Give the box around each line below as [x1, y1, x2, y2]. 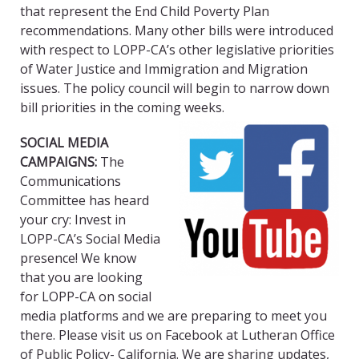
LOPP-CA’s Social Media [20, 230, 160, 248]
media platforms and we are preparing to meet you [20, 307, 327, 325]
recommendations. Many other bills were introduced [20, 22, 333, 40]
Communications [20, 172, 121, 191]
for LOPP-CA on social [20, 288, 151, 306]
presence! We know [20, 249, 136, 268]
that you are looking [20, 268, 143, 287]
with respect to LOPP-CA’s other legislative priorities [20, 41, 334, 59]
